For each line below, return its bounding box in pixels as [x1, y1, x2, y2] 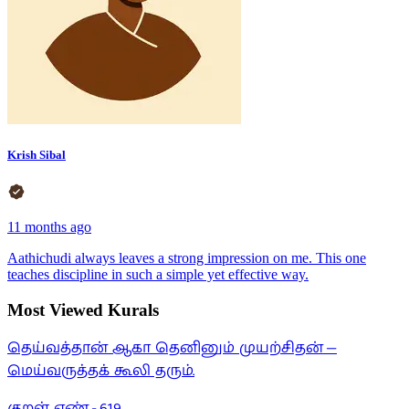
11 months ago [7, 218, 91, 235]
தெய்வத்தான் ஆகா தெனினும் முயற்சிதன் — [7, 337, 337, 361]
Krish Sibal [7, 147, 66, 162]
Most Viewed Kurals [7, 299, 159, 320]
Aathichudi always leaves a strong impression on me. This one [7, 249, 366, 266]
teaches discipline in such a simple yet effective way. [7, 266, 309, 282]
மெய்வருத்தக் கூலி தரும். [7, 360, 194, 383]
